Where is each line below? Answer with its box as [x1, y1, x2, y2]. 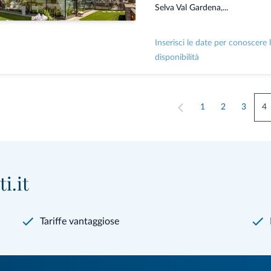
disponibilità [154, 53, 199, 62]
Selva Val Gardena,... [154, 4, 228, 13]
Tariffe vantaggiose [40, 217, 120, 227]
